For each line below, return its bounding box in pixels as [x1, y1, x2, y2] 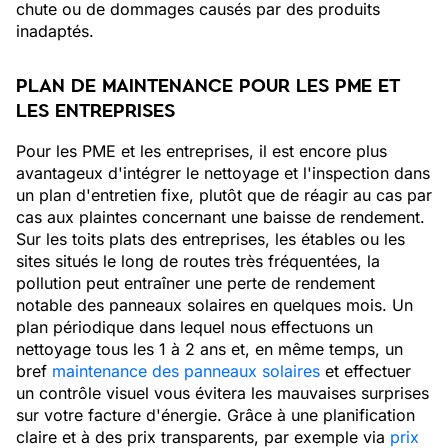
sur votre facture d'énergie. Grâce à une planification [16, 405, 415, 425]
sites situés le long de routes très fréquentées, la [16, 251, 380, 271]
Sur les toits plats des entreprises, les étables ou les [16, 229, 405, 249]
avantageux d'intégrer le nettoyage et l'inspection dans [16, 163, 430, 183]
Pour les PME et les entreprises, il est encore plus [16, 141, 387, 161]
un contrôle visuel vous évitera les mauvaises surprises [16, 383, 429, 403]
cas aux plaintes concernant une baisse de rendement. [16, 207, 425, 227]
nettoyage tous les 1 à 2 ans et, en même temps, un [16, 339, 403, 359]
